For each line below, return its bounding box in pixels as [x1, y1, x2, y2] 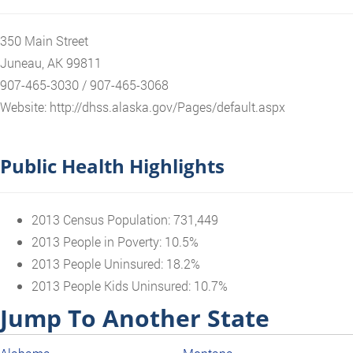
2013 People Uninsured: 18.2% [32, 255, 200, 273]
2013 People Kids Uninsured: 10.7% [32, 277, 228, 295]
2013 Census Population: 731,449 [32, 211, 218, 229]
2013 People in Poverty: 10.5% [32, 233, 199, 251]
